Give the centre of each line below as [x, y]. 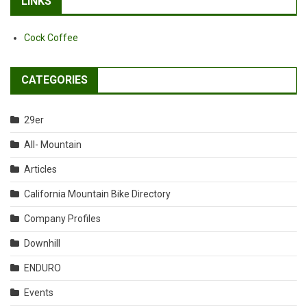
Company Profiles [62, 219]
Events [39, 293]
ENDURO [42, 268]
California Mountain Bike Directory [97, 194]
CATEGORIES [54, 80]
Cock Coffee [51, 38]
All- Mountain [53, 145]
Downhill [42, 244]
